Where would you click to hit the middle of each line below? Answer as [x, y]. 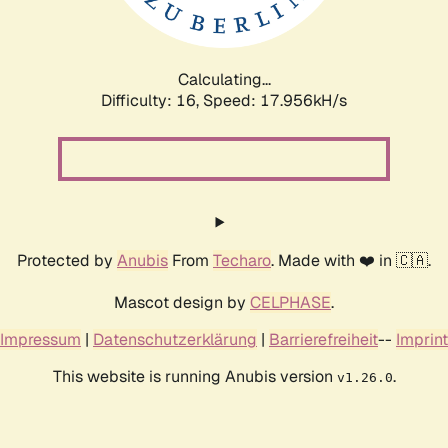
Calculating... [224, 79]
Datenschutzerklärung [175, 339]
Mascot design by [182, 302]
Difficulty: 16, [152, 100]
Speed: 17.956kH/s [275, 100]
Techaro [242, 260]
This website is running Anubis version [194, 376]
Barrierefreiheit [323, 339]
